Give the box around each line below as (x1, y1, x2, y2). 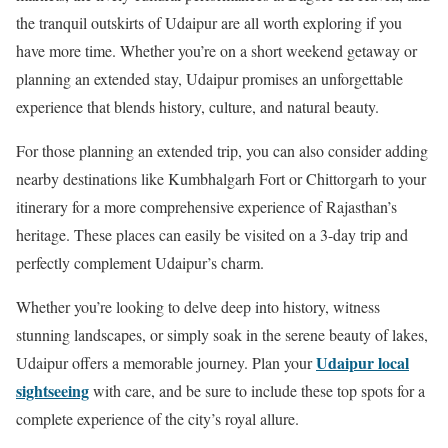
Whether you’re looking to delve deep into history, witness (16, 295, 380, 317)
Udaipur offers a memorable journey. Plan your (16, 351, 316, 373)
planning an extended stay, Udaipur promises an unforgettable (16, 67, 403, 89)
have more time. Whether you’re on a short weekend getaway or (16, 39, 417, 61)
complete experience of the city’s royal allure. (16, 407, 299, 429)
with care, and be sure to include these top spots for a (89, 379, 425, 401)
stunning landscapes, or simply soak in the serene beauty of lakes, (16, 323, 428, 345)
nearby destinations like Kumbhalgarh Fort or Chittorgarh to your (16, 167, 426, 189)
